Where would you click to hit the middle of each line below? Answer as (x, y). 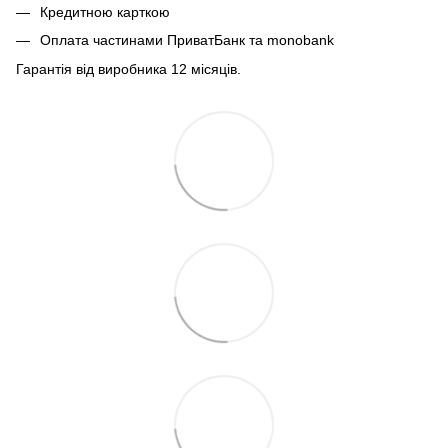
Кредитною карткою (105, 11)
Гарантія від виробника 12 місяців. (128, 68)
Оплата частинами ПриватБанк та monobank (187, 40)
